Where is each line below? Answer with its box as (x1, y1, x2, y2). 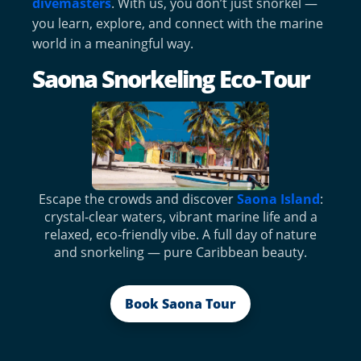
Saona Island (236, 189, 320, 208)
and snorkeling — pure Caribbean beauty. (54, 243, 307, 261)
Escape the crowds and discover (38, 189, 237, 208)
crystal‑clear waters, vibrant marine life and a (44, 207, 317, 226)
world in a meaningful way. (32, 34, 193, 52)
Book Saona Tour (125, 294, 236, 313)
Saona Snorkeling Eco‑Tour (32, 62, 309, 94)
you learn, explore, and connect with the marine (32, 14, 323, 32)
